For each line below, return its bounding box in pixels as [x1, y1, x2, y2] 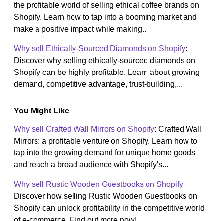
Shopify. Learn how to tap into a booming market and [14, 13, 197, 22]
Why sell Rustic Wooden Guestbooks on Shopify [14, 180, 183, 189]
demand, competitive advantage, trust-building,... [14, 80, 183, 89]
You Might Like [14, 107, 69, 115]
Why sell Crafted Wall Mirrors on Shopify [14, 125, 154, 134]
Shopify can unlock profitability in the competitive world [14, 204, 205, 213]
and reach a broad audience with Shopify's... [14, 160, 168, 169]
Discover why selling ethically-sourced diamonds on [14, 56, 195, 65]
